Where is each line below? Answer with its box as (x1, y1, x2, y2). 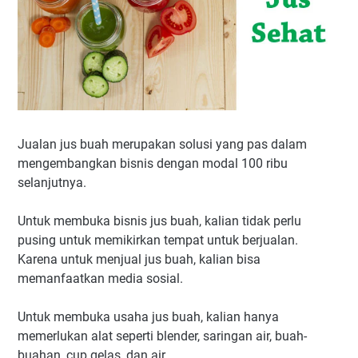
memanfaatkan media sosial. (18, 270, 186, 286)
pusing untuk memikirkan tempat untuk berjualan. (18, 232, 298, 248)
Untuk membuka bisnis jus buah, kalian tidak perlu (18, 213, 301, 229)
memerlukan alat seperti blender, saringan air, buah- (18, 328, 307, 344)
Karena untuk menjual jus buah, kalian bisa (18, 251, 261, 267)
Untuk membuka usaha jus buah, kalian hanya (18, 308, 279, 324)
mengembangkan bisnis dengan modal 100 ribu (18, 155, 288, 171)
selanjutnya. (18, 174, 89, 190)
